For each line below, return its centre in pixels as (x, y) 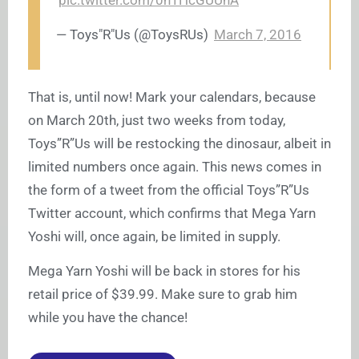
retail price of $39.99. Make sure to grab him (163, 294)
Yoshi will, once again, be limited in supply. (154, 237)
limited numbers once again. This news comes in (175, 167)
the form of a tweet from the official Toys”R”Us (169, 190)
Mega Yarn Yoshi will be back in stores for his (164, 271)
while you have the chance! (108, 318)
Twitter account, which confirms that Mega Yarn (172, 214)
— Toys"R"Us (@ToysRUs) (134, 35)
